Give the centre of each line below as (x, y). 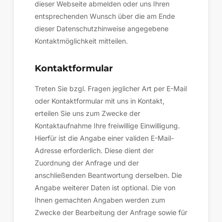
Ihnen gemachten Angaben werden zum (100, 200)
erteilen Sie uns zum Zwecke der (87, 113)
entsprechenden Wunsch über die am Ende (105, 16)
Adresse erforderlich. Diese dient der (94, 150)
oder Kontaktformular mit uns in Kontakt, (100, 101)
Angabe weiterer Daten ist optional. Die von (105, 188)
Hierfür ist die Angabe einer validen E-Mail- (104, 138)
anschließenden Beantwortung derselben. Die (108, 175)
